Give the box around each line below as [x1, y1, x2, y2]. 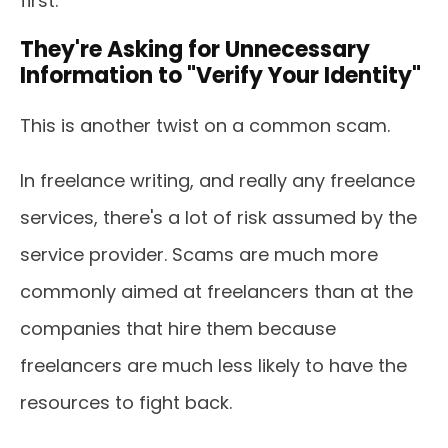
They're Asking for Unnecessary [20, 34, 370, 65]
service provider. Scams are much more [20, 242, 378, 267]
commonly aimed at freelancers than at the [20, 279, 413, 304]
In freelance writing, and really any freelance [20, 168, 415, 193]
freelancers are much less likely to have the [20, 353, 407, 378]
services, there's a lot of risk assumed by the [20, 205, 417, 230]
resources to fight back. [20, 390, 232, 415]
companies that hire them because [20, 316, 336, 341]
